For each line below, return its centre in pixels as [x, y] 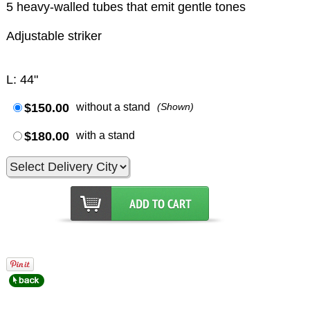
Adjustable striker [54, 36]
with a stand [106, 136]
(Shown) [176, 107]
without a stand [113, 107]
